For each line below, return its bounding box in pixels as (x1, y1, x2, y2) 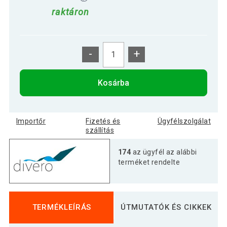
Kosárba (98, 78, 129, 88)
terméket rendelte (118, 158, 180, 166)
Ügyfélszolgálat (157, 117, 211, 125)
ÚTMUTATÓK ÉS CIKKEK (121, 203, 212, 212)
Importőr (16, 117, 46, 125)
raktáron (51, 7, 90, 18)
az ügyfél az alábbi (131, 147, 197, 156)
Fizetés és (86, 117, 121, 125)
